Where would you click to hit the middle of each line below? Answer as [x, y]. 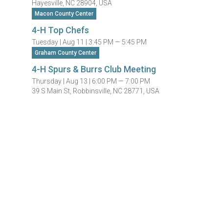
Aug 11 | [76, 42]
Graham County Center [66, 53]
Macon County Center [64, 14]
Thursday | [49, 81]
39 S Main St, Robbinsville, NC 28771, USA [96, 91]
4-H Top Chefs [61, 30]
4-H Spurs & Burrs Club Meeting [94, 69]
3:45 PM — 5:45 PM [118, 42]
